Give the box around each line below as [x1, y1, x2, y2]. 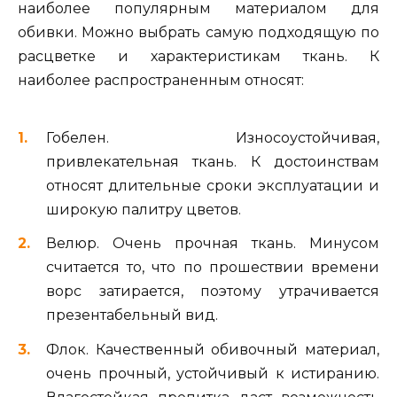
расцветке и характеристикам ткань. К [18, 47, 379, 65]
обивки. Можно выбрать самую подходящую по [18, 23, 379, 41]
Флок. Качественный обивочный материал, [46, 340, 379, 358]
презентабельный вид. [46, 307, 218, 324]
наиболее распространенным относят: [18, 71, 304, 89]
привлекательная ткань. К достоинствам [46, 153, 379, 171]
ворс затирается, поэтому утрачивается [46, 283, 379, 300]
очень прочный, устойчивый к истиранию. [46, 364, 379, 382]
